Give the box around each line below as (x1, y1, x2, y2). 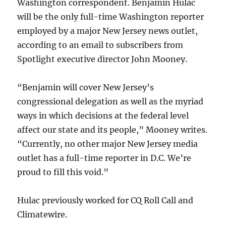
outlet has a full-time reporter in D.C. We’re (17, 152, 192, 163)
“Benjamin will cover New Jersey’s (17, 82, 154, 92)
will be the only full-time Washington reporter (17, 11, 204, 22)
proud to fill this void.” (17, 166, 109, 177)
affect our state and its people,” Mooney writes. (17, 124, 208, 135)
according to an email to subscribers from (17, 39, 184, 50)
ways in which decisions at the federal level (17, 110, 189, 121)
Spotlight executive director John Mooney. (17, 53, 188, 64)
